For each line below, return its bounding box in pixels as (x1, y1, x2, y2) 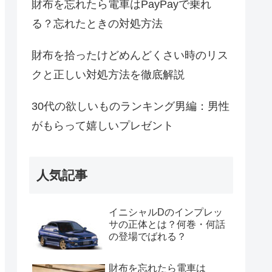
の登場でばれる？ (109, 231, 186, 242)
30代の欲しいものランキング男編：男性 (32, 100, 229, 112)
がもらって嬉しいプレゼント (32, 119, 174, 132)
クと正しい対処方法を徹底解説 (32, 68, 185, 81)
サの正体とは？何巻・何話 (109, 219, 225, 230)
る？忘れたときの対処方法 (32, 17, 163, 30)
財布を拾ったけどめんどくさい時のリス (32, 49, 228, 61)
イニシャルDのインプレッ (109, 207, 223, 218)
